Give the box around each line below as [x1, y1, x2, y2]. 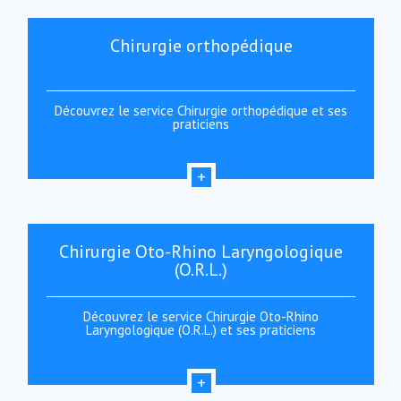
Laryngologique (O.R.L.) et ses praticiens [86, 321, 316, 338]
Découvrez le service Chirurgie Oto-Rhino [83, 308, 319, 325]
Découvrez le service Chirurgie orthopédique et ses [55, 102, 347, 119]
